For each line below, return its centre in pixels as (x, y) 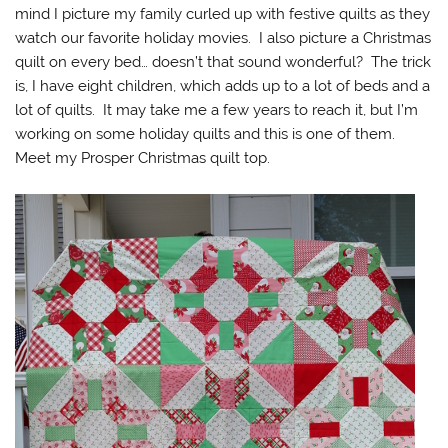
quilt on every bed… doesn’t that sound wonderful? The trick (223, 61)
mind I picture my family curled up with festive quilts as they (223, 13)
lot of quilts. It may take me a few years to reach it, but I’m (217, 109)
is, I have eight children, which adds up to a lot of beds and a (223, 85)
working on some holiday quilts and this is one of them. (207, 133)
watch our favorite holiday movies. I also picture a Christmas (223, 37)
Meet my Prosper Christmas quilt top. (143, 157)
